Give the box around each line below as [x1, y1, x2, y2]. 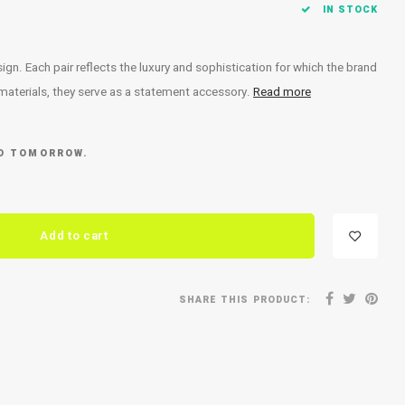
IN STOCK [318, 3, 378, 16]
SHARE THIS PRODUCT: [179, 292, 310, 306]
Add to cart [40, 227, 108, 245]
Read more [253, 83, 311, 101]
